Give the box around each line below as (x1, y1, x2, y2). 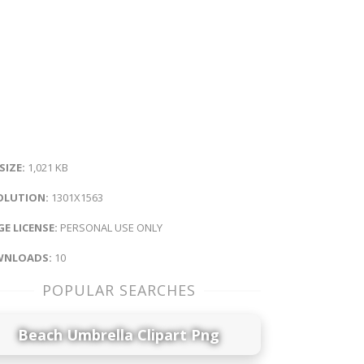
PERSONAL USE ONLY (58, 219, 162, 235)
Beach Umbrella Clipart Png (18, 324, 219, 344)
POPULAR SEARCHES (41, 279, 196, 300)
